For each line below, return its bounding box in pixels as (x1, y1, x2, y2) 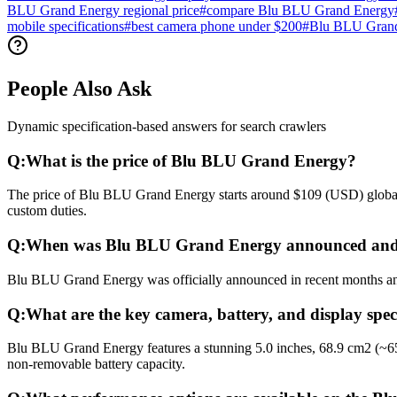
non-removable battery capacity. (7, 356, 185, 372)
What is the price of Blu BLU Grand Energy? (26, 151, 356, 170)
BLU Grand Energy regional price (7, 3, 199, 19)
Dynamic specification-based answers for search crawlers (7, 118, 326, 134)
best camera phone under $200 (131, 19, 302, 35)
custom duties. (7, 203, 87, 219)
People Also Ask (7, 77, 152, 101)
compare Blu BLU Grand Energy (206, 3, 394, 19)
